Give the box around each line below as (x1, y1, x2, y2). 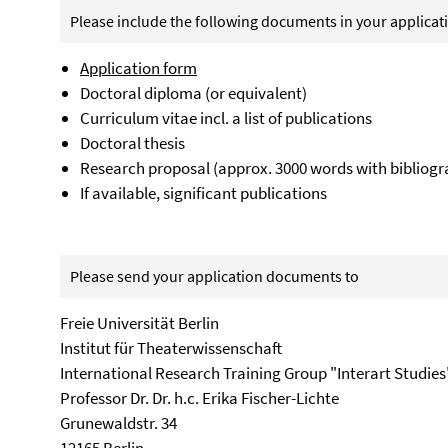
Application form (80, 57, 197, 79)
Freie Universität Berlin (60, 312, 219, 334)
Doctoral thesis (80, 132, 185, 154)
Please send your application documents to (70, 266, 359, 286)
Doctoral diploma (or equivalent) (80, 82, 307, 104)
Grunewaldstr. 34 (60, 412, 177, 434)
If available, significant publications (80, 182, 327, 204)
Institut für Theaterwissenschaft (60, 337, 282, 359)
